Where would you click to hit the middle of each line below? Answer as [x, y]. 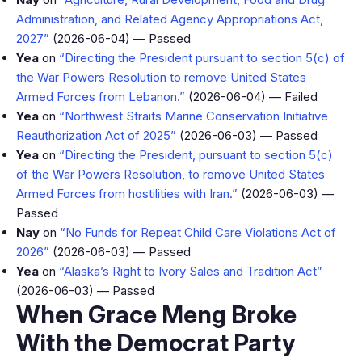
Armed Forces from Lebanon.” [101, 97]
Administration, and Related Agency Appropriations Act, [170, 19]
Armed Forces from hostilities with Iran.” [127, 194]
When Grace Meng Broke [156, 314]
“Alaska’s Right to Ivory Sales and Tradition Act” [191, 271]
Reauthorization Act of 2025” [96, 135]
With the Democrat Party [156, 343]
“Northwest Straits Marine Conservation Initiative [194, 116]
